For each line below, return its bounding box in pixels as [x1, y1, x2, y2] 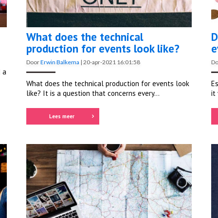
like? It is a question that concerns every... [26, 89, 160, 98]
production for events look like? [26, 41, 180, 56]
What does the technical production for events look [26, 79, 189, 89]
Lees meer [49, 113, 74, 120]
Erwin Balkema [40, 58, 79, 66]
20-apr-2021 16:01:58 [83, 58, 140, 66]
